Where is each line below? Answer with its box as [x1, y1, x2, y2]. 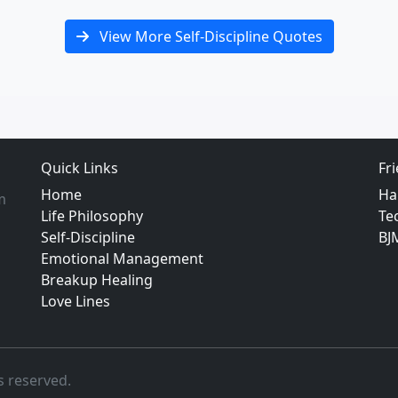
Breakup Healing [41, 270, 153, 290]
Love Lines [41, 291, 110, 311]
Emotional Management [41, 249, 203, 268]
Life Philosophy [41, 206, 143, 226]
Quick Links [41, 158, 118, 178]
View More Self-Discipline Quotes [95, 27, 322, 46]
